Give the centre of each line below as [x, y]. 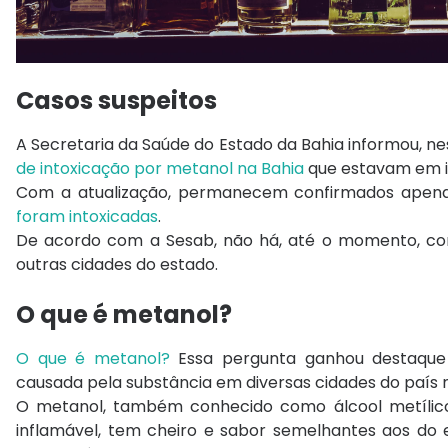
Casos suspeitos [116, 100]
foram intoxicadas [87, 216]
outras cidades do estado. [117, 264]
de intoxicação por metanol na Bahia [160, 168]
